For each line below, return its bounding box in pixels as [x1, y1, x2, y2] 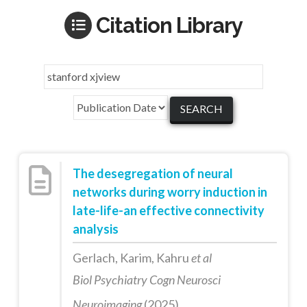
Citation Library [96, 12, 243, 38]
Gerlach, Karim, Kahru [72, 249, 191, 265]
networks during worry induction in [72, 184, 267, 199]
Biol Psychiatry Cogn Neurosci [72, 271, 221, 287]
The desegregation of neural [72, 165, 233, 181]
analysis [72, 221, 119, 236]
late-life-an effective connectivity [72, 202, 265, 218]
